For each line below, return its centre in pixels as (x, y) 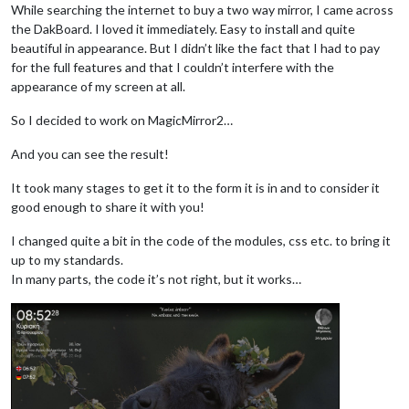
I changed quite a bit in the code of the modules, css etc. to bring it (201, 240)
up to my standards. (67, 259)
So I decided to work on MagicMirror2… (122, 120)
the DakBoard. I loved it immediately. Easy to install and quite (183, 28)
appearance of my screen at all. (98, 86)
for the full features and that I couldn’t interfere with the (173, 67)
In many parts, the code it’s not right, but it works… (156, 278)
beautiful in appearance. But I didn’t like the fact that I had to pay (195, 47)
